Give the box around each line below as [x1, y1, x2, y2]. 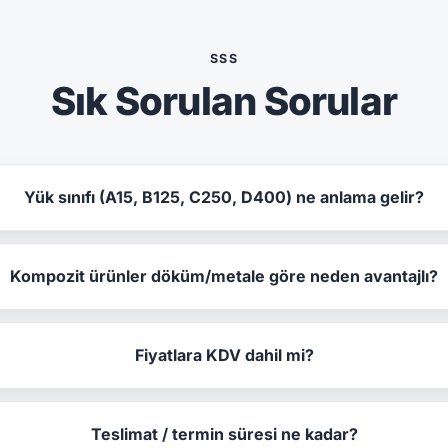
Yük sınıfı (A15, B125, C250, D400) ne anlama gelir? [24, 186, 425, 207]
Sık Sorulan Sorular [50, 77, 398, 124]
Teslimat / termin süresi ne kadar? [90, 423, 358, 444]
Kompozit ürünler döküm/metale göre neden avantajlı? [10, 265, 439, 286]
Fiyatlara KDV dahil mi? [134, 344, 314, 365]
